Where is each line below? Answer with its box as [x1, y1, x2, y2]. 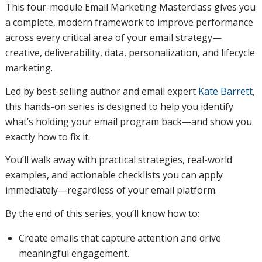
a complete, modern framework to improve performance [5, 15, 253, 29]
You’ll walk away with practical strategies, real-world [5, 153, 232, 167]
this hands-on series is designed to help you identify [5, 99, 233, 113]
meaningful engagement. [18, 247, 129, 260]
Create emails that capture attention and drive [18, 232, 221, 245]
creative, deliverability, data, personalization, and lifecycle [5, 46, 255, 59]
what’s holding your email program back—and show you [5, 115, 252, 128]
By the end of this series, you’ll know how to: [5, 206, 199, 220]
